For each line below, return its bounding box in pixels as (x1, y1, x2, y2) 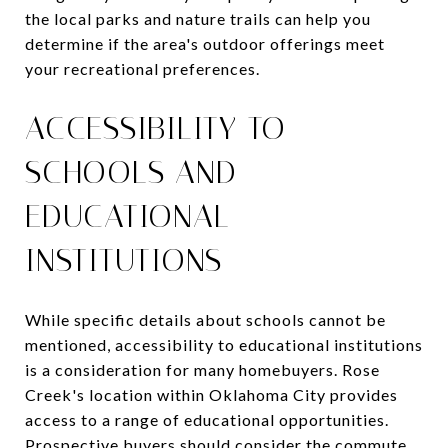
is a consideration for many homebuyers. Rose (25, 359, 380, 379)
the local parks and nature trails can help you (25, 8, 371, 28)
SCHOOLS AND (25, 152, 237, 191)
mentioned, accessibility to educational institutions (25, 334, 423, 354)
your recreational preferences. (25, 58, 260, 78)
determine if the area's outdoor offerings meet (25, 33, 385, 53)
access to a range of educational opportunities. (25, 409, 389, 429)
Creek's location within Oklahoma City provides (25, 384, 398, 404)
